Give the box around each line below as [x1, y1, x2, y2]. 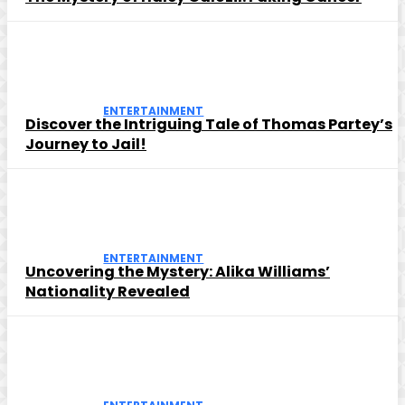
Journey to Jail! [25, 133, 146, 155]
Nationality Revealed [25, 280, 190, 302]
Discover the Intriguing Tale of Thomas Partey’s [25, 113, 392, 135]
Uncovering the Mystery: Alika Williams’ [25, 260, 330, 282]
